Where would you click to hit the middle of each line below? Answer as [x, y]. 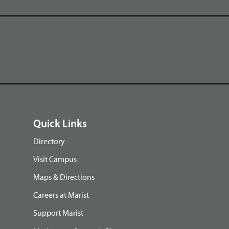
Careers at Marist [61, 195]
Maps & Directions [64, 177]
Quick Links [60, 124]
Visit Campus [55, 159]
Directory [49, 141]
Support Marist [58, 213]
